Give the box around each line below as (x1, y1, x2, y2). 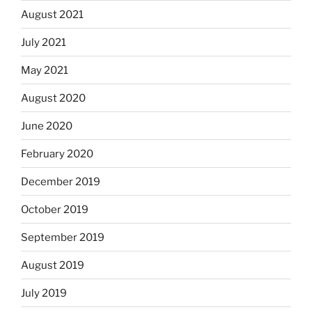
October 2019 (21, 203, 88, 216)
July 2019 (21, 286, 67, 299)
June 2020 (21, 119, 72, 132)
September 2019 (21, 231, 104, 244)
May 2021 (21, 63, 68, 77)
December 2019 (21, 175, 100, 188)
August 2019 (21, 258, 84, 272)
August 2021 (21, 8, 84, 21)
